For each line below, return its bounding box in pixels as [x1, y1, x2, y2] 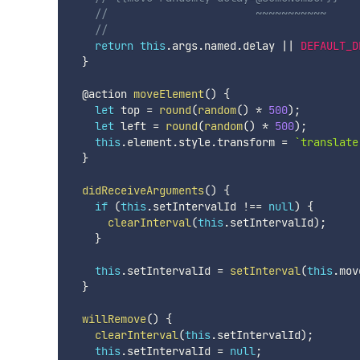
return [94, 38, 133, 53]
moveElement [133, 86, 204, 101]
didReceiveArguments [81, 182, 204, 198]
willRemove [81, 311, 146, 326]
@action [68, 86, 133, 101]
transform [216, 134, 281, 149]
